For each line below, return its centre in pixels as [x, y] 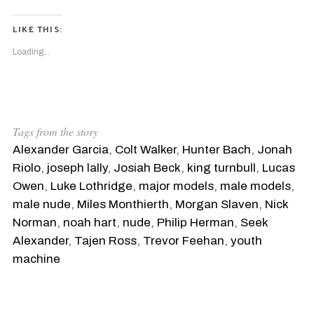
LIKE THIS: [37, 29]
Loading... [31, 52]
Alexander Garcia [60, 150]
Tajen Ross [105, 241]
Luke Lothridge [91, 186]
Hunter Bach [216, 150]
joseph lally [77, 168]
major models [176, 186]
